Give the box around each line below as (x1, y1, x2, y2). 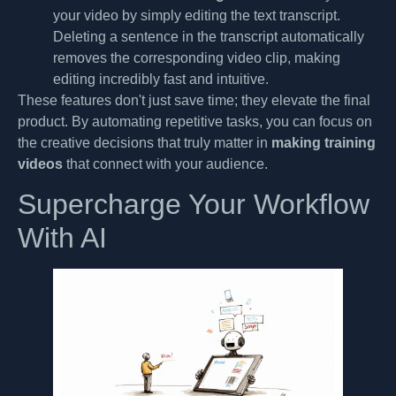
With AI (18, 222, 107, 255)
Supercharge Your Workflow (18, 188, 369, 221)
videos (18, 156, 63, 171)
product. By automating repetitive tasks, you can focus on (18, 113, 372, 129)
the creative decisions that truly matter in (18, 134, 271, 150)
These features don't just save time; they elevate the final (18, 92, 370, 108)
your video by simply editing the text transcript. (53, 7, 340, 23)
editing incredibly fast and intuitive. (53, 71, 269, 87)
